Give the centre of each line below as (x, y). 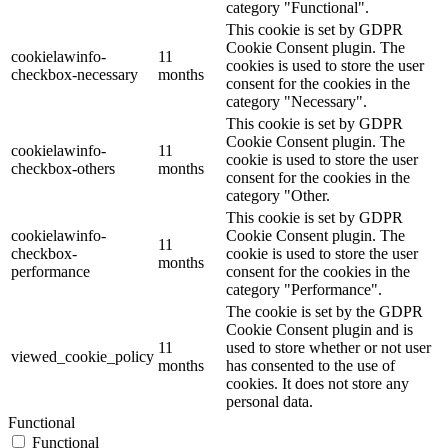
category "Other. (278, 195)
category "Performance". (304, 289)
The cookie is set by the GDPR (324, 311)
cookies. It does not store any (317, 383)
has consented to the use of (310, 365)
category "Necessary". (296, 101)
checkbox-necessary (74, 74)
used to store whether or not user (328, 347)
